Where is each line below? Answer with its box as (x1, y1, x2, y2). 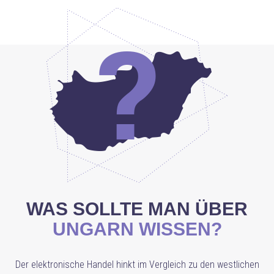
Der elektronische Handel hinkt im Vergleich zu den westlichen (15, 259, 259, 270)
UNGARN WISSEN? (52, 219, 222, 239)
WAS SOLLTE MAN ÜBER (26, 199, 248, 219)
